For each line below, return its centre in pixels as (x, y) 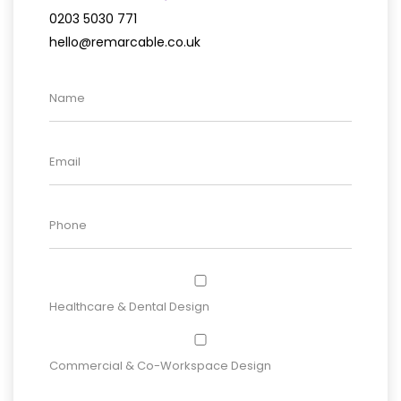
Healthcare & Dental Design (129, 306)
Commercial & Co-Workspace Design (160, 366)
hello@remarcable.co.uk (125, 42)
